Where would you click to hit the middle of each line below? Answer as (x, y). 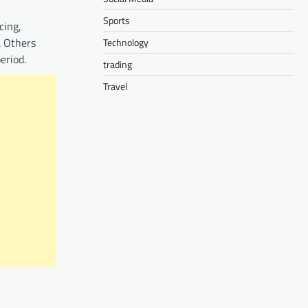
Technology (126, 42)
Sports (117, 20)
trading (118, 64)
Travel (115, 86)
